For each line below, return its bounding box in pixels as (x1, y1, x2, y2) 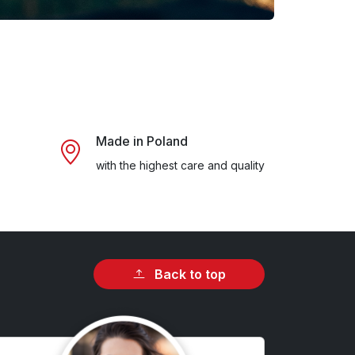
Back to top (151, 266, 226, 283)
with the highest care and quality (96, 158, 265, 172)
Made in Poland (96, 132, 188, 149)
